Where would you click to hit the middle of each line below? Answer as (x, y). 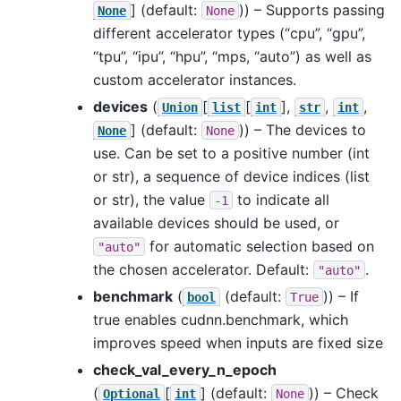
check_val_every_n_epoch (185, 369)
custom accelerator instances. (195, 79)
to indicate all (281, 199)
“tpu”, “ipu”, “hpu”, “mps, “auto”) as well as (232, 56)
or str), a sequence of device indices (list (231, 176)
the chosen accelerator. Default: (203, 269)
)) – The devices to (303, 129)
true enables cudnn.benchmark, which (221, 319)
